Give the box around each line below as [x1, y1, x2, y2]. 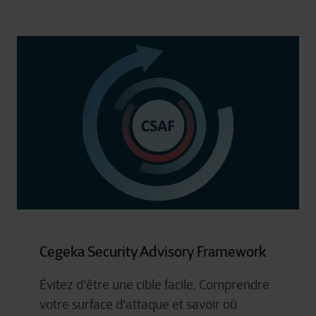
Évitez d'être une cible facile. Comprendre [39, 277, 269, 293]
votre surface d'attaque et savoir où [39, 297, 237, 312]
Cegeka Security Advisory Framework [39, 243, 266, 261]
